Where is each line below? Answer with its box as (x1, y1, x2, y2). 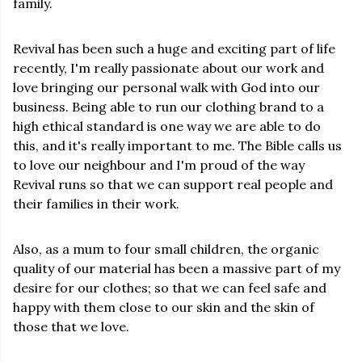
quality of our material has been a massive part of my (13, 260, 340, 277)
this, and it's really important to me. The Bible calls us (13, 137, 342, 154)
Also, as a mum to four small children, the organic (13, 241, 319, 258)
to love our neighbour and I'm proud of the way (13, 157, 305, 174)
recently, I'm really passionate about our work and (13, 60, 324, 77)
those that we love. (13, 318, 129, 335)
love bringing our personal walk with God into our (13, 79, 320, 96)
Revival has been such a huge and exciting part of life (13, 40, 335, 57)
